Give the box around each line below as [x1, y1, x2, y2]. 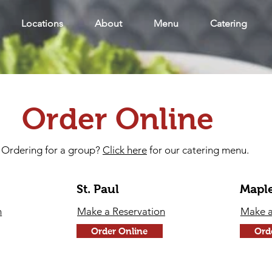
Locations [21, 18, 63, 29]
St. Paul [76, 182, 119, 195]
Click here [103, 143, 147, 156]
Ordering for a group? [1, 143, 103, 156]
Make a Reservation [76, 205, 165, 217]
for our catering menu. [147, 143, 249, 156]
